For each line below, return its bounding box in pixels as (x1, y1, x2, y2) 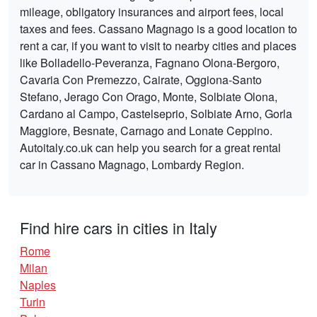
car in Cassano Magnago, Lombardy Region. (20, 156, 244, 173)
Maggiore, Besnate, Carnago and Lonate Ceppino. (20, 122, 272, 139)
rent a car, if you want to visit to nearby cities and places (20, 38, 296, 54)
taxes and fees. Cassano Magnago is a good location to (20, 21, 297, 38)
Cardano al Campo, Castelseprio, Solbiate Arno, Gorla (20, 105, 292, 122)
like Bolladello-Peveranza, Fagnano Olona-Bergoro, (20, 54, 279, 71)
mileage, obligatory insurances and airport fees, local (20, 4, 284, 21)
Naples (20, 277, 56, 294)
